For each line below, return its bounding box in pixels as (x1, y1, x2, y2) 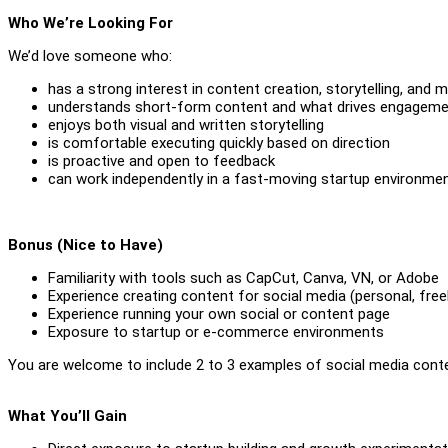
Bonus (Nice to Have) (8, 235, 163, 254)
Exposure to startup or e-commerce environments (48, 322, 384, 341)
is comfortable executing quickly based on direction (48, 133, 390, 152)
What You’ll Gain (8, 406, 127, 425)
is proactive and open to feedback (48, 151, 275, 170)
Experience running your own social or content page (48, 304, 390, 323)
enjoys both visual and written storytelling (48, 115, 324, 134)
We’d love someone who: (8, 46, 172, 65)
